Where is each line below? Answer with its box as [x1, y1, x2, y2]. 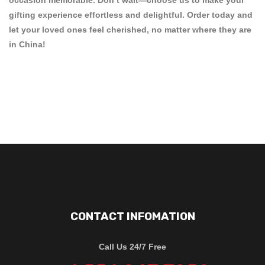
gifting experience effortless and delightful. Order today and [9, 9, 253, 20]
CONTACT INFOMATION [70, 209, 195, 223]
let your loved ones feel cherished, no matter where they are [9, 24, 251, 34]
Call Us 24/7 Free [99, 241, 166, 251]
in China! [9, 39, 46, 49]
